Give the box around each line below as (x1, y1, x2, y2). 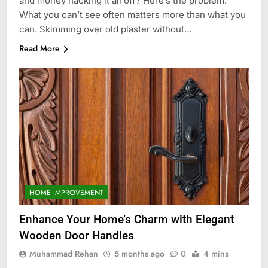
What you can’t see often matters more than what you (19, 8, 246, 20)
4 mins (203, 248, 229, 260)
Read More (19, 42, 60, 54)
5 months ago (114, 248, 165, 260)
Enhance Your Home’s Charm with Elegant (19, 212, 234, 227)
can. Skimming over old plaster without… (19, 23, 192, 35)
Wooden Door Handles (19, 229, 134, 243)
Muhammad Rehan (29, 248, 98, 260)
